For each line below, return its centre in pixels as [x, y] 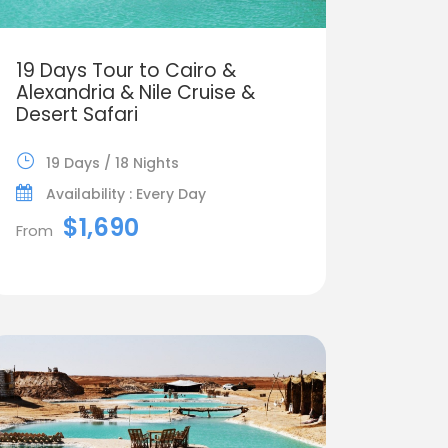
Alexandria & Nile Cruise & [135, 92]
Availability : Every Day [125, 193]
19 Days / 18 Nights [112, 162]
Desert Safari [76, 114]
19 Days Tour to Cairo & [125, 70]
